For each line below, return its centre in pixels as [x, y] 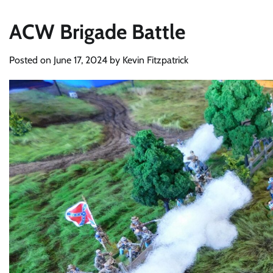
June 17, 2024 [80, 60]
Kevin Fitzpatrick [155, 60]
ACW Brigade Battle [97, 32]
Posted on [31, 60]
